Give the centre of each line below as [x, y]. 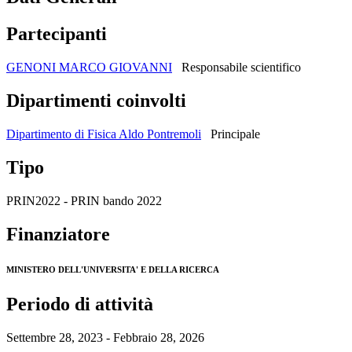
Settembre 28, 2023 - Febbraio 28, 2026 [105, 337]
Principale [235, 134]
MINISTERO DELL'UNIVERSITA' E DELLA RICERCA [113, 269]
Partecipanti [57, 34]
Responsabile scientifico [241, 68]
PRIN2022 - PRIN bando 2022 [84, 200]
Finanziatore [58, 234]
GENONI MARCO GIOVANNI [89, 68]
